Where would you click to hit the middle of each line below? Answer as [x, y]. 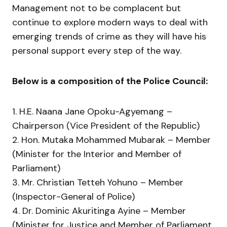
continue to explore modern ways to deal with [110, 22]
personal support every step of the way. [97, 51]
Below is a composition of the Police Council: [110, 81]
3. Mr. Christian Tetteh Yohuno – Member [98, 182]
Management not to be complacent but [97, 8]
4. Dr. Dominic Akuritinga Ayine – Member [99, 211]
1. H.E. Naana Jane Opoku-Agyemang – [92, 111]
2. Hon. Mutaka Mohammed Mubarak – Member [111, 140]
